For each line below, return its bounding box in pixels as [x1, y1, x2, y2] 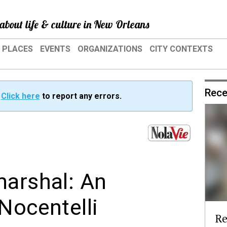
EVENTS [40, 44, 70, 54]
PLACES [2, 44, 33, 54]
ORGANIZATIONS [78, 44, 142, 54]
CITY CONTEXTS [149, 44, 213, 54]
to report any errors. [40, 91, 122, 101]
